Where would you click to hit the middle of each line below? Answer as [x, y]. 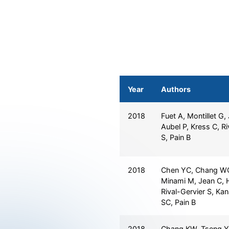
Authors [176, 89]
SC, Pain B [178, 202]
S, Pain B [176, 137]
